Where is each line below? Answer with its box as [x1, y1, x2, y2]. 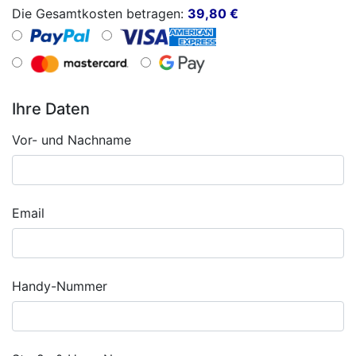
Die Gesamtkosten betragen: [12, 6, 188, 21]
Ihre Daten [12, 99, 90, 118]
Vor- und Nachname [12, 132, 131, 148]
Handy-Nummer [12, 278, 107, 294]
